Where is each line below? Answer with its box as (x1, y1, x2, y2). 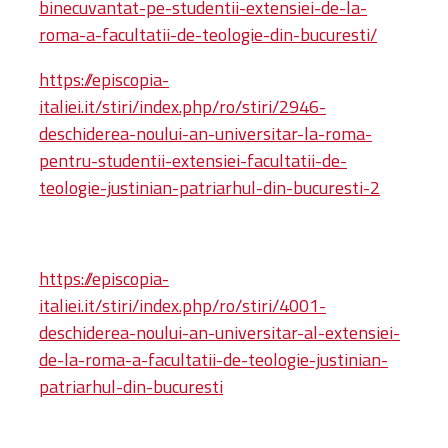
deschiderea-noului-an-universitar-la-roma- (39, 119, 372, 147)
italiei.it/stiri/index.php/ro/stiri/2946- (39, 92, 326, 120)
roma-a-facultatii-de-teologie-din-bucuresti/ (39, 20, 377, 48)
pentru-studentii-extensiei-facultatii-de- (39, 146, 347, 174)
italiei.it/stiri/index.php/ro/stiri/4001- (39, 291, 326, 319)
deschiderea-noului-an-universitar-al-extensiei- (39, 318, 400, 346)
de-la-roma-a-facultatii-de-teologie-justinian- (39, 345, 388, 373)
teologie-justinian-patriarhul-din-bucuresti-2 (39, 173, 380, 201)
